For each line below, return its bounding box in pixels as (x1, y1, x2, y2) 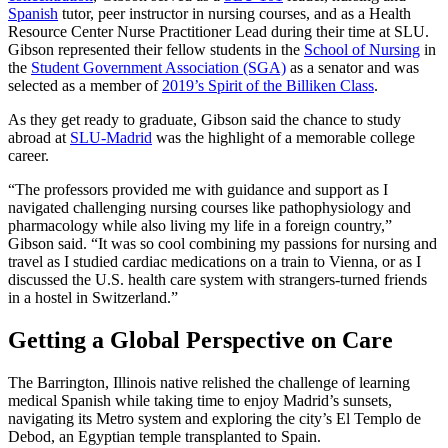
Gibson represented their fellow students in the (8, 41, 304, 59)
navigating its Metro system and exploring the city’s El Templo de (8, 410, 421, 428)
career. (8, 147, 49, 165)
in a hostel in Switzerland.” (8, 289, 178, 307)
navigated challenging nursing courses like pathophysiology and (8, 199, 411, 217)
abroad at (8, 129, 70, 147)
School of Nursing (304, 41, 420, 59)
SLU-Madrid (70, 129, 152, 147)
